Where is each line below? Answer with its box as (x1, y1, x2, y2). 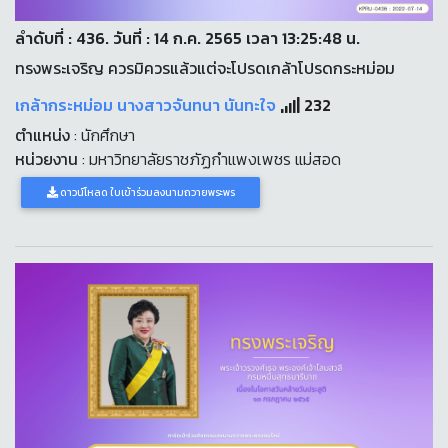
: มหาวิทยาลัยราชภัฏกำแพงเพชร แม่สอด (78, 147, 341, 172)
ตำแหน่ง (15, 123, 70, 148)
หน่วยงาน (15, 147, 78, 172)
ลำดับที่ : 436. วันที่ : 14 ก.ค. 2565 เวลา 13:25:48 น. (15, 26, 360, 51)
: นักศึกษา (70, 123, 135, 148)
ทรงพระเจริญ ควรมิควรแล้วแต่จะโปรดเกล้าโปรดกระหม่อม (15, 56, 395, 81)
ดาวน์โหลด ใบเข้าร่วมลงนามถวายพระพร (57, 185, 235, 201)
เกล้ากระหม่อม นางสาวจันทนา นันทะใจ (15, 93, 280, 118)
